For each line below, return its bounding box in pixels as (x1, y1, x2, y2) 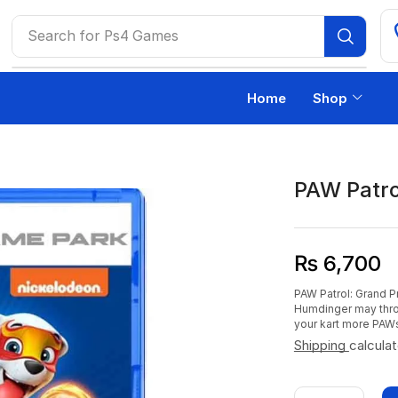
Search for (27, 27, 99, 44)
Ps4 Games (103, 27, 179, 44)
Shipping (293, 337, 349, 354)
